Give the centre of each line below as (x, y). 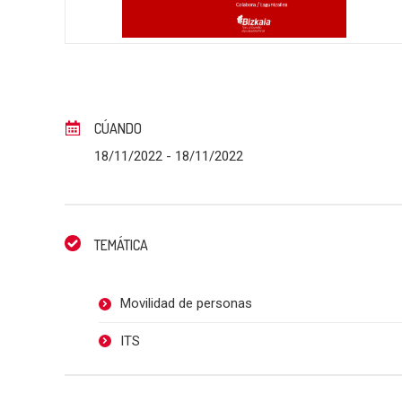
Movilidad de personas (186, 303)
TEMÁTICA (121, 245)
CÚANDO (118, 128)
